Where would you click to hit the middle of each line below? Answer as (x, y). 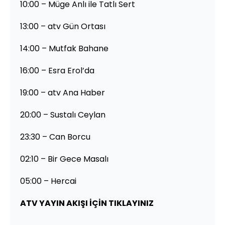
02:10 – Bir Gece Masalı (64, 159)
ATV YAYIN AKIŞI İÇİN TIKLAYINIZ (87, 203)
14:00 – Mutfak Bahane (64, 48)
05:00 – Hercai (48, 181)
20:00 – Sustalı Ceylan (63, 115)
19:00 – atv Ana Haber (63, 92)
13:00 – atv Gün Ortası (63, 26)
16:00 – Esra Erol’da (57, 70)
